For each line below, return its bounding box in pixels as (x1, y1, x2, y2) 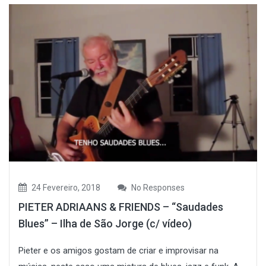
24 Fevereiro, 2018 (30, 183, 100, 193)
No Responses (129, 183, 185, 193)
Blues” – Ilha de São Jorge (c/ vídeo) (18, 217, 192, 230)
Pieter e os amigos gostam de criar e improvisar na (18, 245, 218, 256)
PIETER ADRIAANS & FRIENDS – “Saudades (18, 201, 223, 214)
